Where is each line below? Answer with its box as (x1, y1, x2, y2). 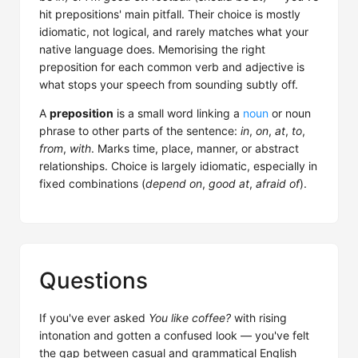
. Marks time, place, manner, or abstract (91, 141, 299, 155)
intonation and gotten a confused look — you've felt (39, 328, 309, 342)
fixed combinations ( (39, 177, 145, 190)
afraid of (256, 177, 300, 190)
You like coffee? (149, 311, 231, 324)
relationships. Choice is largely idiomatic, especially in (39, 159, 317, 173)
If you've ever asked (39, 311, 149, 324)
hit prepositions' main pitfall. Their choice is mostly (39, 7, 300, 21)
